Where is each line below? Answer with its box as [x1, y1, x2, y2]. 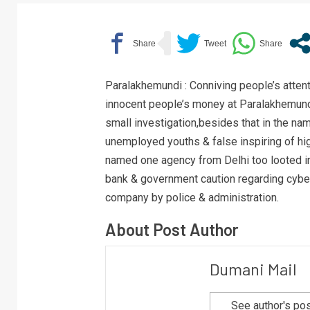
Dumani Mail [209, 259, 297, 279]
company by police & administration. [104, 191, 279, 204]
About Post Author [104, 219, 239, 239]
